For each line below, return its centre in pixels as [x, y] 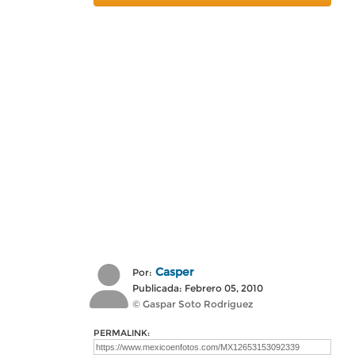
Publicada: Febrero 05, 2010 [198, 288]
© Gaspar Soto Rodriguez [193, 304]
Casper [175, 272]
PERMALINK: [122, 333]
